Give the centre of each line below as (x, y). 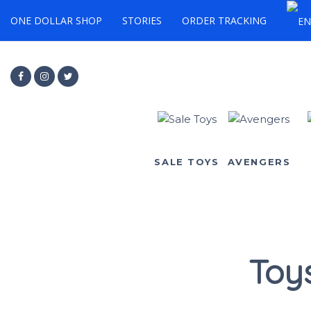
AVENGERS (259, 162)
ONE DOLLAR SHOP (56, 20)
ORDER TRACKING (224, 20)
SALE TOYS (187, 162)
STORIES (142, 20)
